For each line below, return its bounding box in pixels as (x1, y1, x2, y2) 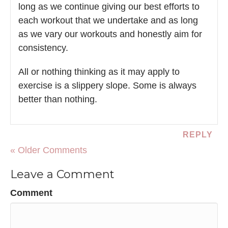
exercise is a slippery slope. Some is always (18, 80, 196, 91)
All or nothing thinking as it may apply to (18, 67, 180, 77)
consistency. (18, 43, 68, 53)
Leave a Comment (10, 167, 115, 182)
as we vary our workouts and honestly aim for (18, 29, 202, 40)
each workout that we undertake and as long (18, 15, 198, 26)
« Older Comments (10, 145, 87, 156)
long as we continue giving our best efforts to (18, 2, 199, 12)
